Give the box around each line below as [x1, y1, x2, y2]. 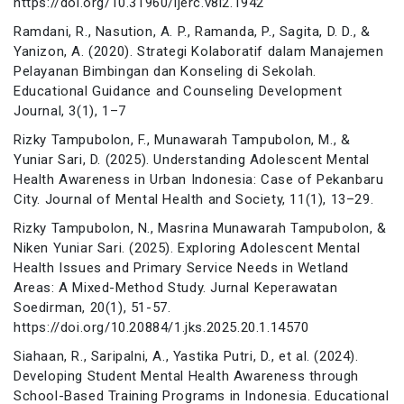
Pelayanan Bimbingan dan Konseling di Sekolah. [14, 62, 317, 79]
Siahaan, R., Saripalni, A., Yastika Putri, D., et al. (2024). [14, 347, 359, 364]
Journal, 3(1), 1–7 [14, 102, 126, 119]
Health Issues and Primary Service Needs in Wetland [14, 259, 350, 276]
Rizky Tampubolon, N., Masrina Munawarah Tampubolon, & [14, 219, 387, 236]
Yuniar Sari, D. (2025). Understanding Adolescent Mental [14, 151, 371, 168]
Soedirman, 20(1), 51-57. [14, 298, 171, 316]
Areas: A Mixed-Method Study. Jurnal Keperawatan [14, 279, 338, 296]
